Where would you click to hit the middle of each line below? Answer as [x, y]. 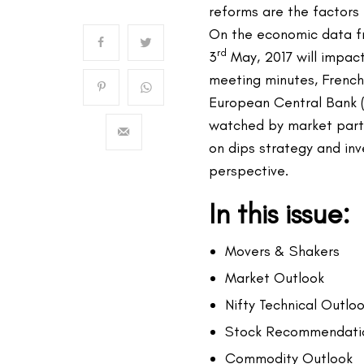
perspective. [249, 171]
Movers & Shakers [282, 251]
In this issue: [279, 214]
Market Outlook [275, 278]
